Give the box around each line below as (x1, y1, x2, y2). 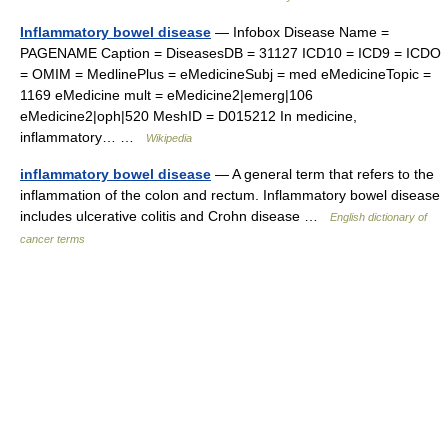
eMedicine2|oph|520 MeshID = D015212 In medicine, (20, 108, 357, 124)
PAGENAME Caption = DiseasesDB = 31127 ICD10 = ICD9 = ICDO (20, 45, 441, 61)
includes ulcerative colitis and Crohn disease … (20, 208, 330, 224)
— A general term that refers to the (211, 166, 434, 182)
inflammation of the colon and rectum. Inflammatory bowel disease (20, 187, 440, 203)
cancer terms (20, 233, 85, 245)
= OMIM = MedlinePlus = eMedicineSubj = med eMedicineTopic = (20, 66, 431, 82)
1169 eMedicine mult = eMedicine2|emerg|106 (20, 87, 313, 103)
